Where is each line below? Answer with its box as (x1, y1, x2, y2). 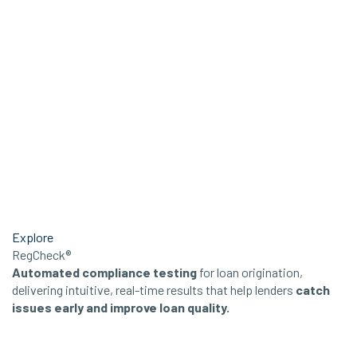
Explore (12, 229, 53, 245)
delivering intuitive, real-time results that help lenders (12, 281, 296, 297)
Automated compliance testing (12, 264, 197, 280)
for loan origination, (197, 264, 303, 280)
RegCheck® (12, 246, 71, 262)
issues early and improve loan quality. (12, 299, 229, 315)
